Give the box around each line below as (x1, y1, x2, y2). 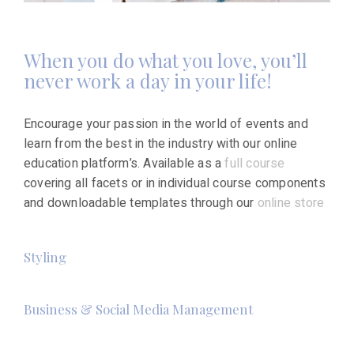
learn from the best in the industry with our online (24, 134, 298, 153)
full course (224, 153, 285, 173)
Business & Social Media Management (24, 299, 253, 318)
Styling (24, 247, 66, 265)
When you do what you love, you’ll (24, 47, 307, 73)
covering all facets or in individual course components (24, 173, 326, 193)
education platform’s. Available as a (24, 153, 225, 173)
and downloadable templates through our (24, 193, 258, 213)
